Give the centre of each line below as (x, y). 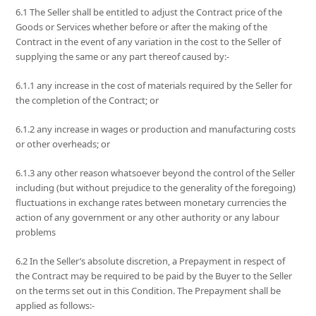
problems (36, 232)
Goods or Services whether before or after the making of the (142, 27)
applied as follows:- (55, 306)
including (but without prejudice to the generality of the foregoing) (156, 188)
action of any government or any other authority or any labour (148, 218)
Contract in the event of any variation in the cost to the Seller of (148, 42)
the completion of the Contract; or (87, 101)
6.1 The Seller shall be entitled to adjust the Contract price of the (149, 12)
